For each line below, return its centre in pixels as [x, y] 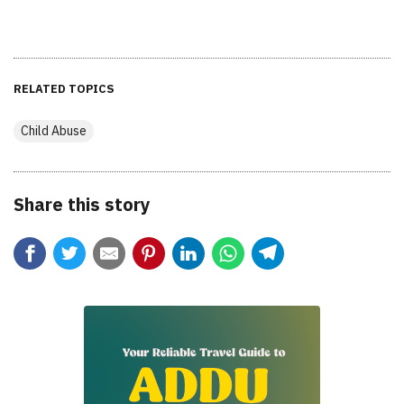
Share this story [82, 204]
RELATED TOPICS [64, 88]
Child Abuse [54, 130]
